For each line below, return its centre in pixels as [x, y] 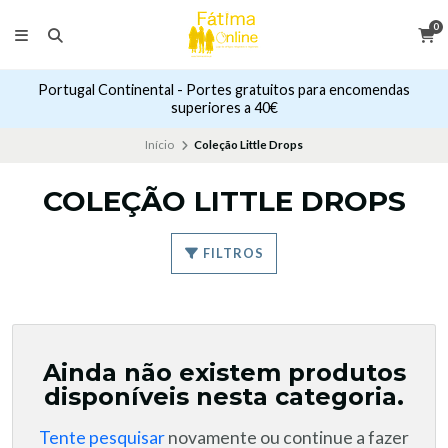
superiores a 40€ [224, 108]
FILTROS [232, 252]
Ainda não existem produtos [224, 372]
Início [159, 145]
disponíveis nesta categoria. [224, 396]
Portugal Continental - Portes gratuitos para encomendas [224, 90]
